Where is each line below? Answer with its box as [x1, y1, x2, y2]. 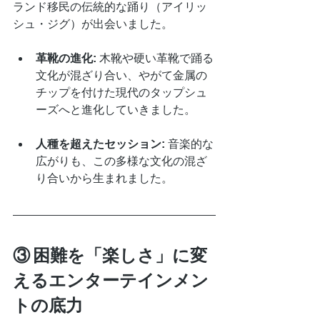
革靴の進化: [36, 52, 96, 64]
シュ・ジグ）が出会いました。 [13, 18, 173, 30]
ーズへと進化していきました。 [36, 104, 196, 116]
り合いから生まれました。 [36, 172, 173, 184]
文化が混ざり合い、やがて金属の [36, 69, 207, 81]
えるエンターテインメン [13, 269, 209, 291]
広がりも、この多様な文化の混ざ [36, 155, 207, 167]
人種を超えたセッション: [36, 138, 165, 150]
